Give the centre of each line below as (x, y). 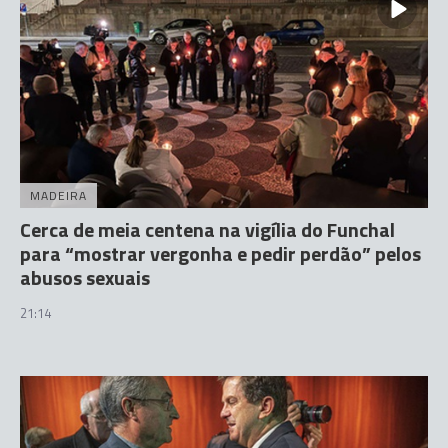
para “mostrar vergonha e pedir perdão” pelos (220, 253)
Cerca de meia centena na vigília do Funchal (207, 229)
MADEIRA (58, 195)
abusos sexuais (85, 277)
